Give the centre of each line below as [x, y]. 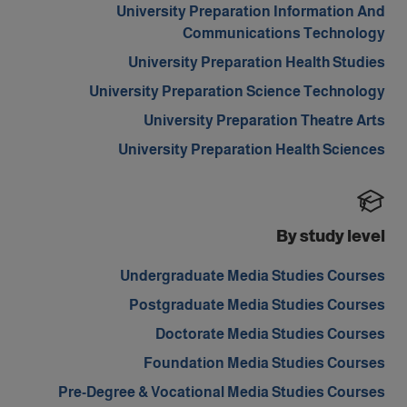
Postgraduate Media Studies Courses [257, 305]
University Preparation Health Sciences [252, 149]
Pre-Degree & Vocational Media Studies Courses [222, 392]
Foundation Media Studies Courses [264, 363]
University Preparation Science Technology [237, 91]
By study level [331, 236]
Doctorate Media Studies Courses [270, 334]
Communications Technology [284, 33]
